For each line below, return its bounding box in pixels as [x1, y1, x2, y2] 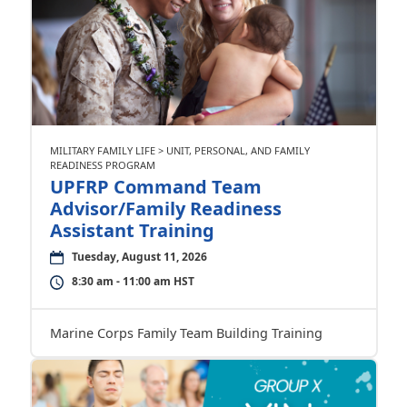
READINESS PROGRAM [49, 158, 155, 172]
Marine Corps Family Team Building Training [49, 324, 323, 342]
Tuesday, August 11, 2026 [71, 249, 207, 264]
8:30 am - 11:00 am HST [71, 273, 194, 289]
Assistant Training [49, 218, 214, 243]
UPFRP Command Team [49, 174, 262, 199]
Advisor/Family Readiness [49, 196, 282, 221]
